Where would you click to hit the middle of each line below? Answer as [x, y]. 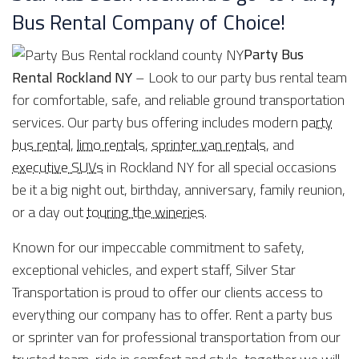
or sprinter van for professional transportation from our [176, 337]
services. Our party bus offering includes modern [157, 123]
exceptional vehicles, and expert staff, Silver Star [154, 270]
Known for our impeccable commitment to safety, [158, 248]
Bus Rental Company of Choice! [149, 22]
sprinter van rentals [209, 145]
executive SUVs [58, 167]
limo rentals [111, 145]
